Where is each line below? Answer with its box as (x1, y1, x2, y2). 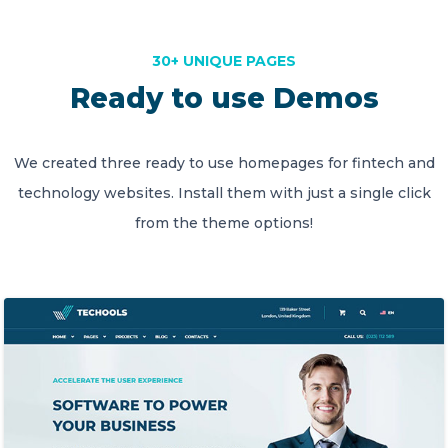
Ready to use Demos (69, 81, 379, 115)
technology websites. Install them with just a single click (17, 184, 431, 202)
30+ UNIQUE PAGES (152, 52, 296, 70)
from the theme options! (135, 214, 313, 232)
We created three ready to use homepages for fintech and (13, 154, 435, 172)
